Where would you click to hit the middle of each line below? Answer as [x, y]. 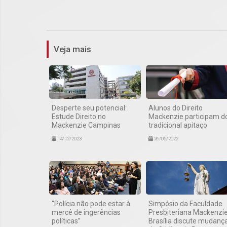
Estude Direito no [79, 116]
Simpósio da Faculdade [185, 203]
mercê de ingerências [86, 212]
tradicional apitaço [178, 125]
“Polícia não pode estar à [91, 203]
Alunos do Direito [175, 108]
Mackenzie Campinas [86, 125]
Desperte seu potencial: [89, 108]
